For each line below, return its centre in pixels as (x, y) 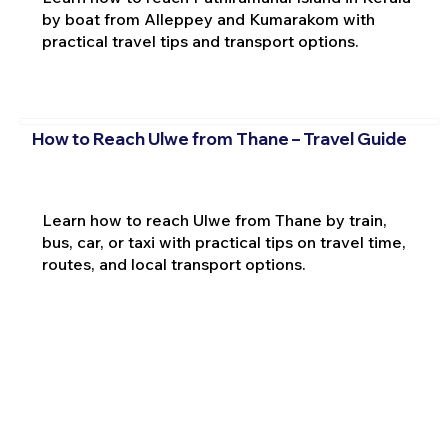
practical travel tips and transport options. (200, 41)
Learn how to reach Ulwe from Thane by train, (214, 219)
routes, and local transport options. (173, 263)
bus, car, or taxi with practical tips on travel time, (223, 241)
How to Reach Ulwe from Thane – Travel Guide (219, 138)
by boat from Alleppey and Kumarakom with (208, 19)
